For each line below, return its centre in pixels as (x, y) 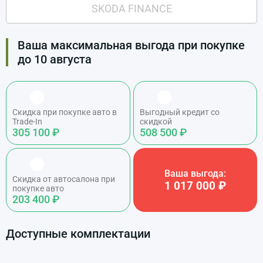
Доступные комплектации (78, 234)
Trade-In (27, 122)
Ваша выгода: (195, 173)
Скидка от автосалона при (64, 179)
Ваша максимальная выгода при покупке (131, 45)
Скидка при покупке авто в (65, 112)
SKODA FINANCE (131, 9)
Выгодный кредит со (179, 112)
